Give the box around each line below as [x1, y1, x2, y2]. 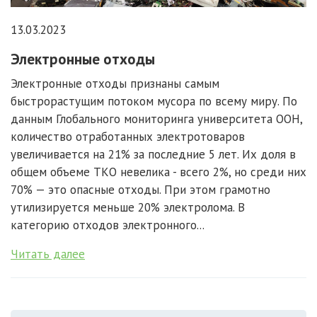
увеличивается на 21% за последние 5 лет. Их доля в [11, 146, 296, 162]
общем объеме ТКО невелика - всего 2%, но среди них [11, 163, 306, 180]
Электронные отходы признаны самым [11, 75, 219, 91]
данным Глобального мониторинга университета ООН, [11, 110, 302, 127]
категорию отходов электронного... [11, 217, 204, 233]
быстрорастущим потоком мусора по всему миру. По [11, 93, 297, 109]
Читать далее [11, 246, 85, 262]
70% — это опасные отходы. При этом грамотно [11, 181, 270, 197]
